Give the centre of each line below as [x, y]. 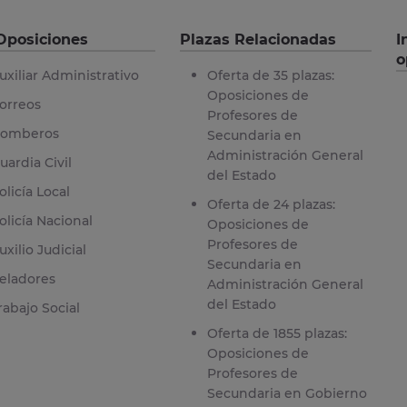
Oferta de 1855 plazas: [277, 333]
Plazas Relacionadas [258, 39]
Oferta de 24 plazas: [271, 204]
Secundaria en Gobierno [287, 393]
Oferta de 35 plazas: [270, 75]
